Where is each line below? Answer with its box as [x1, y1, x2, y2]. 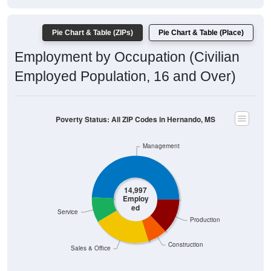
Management [143, 142, 180, 150]
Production [190, 215, 221, 224]
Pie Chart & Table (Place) [158, 28, 244, 38]
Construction [168, 240, 204, 249]
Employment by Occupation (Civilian [15, 49, 240, 65]
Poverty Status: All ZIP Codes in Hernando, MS [56, 114, 215, 125]
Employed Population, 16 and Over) [15, 68, 236, 85]
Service [57, 207, 79, 216]
